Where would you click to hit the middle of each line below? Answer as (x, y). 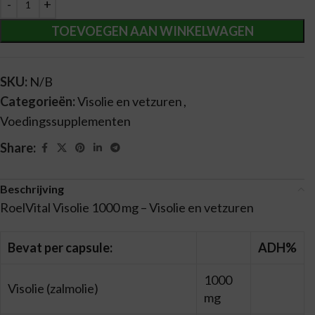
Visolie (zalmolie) (53, 288)
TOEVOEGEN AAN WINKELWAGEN (152, 31)
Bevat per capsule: (60, 247)
